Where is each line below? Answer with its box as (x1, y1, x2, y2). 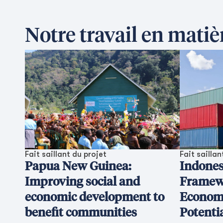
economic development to (25, 192, 164, 204)
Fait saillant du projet (25, 150, 107, 159)
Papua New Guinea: (25, 161, 131, 173)
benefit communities (25, 207, 137, 219)
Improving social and (25, 176, 140, 188)
